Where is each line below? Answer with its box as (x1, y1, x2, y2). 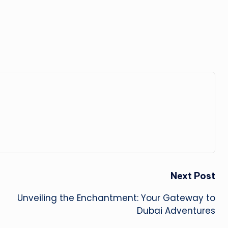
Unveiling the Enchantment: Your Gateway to (17, 192, 215, 205)
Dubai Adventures (136, 205, 215, 217)
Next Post (170, 170, 215, 182)
